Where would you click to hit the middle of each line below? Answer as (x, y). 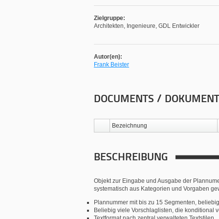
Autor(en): (108, 57)
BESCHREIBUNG (131, 158)
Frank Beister (111, 65)
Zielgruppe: (109, 18)
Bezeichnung (130, 126)
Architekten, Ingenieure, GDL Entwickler (147, 26)
